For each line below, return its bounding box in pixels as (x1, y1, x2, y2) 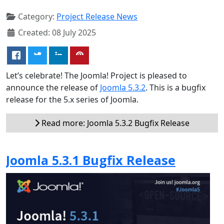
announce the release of (6, 82, 100, 93)
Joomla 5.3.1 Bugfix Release (6, 151, 175, 169)
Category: (16, 11, 56, 22)
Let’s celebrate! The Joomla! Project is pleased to (6, 70, 187, 81)
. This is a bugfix (145, 82, 205, 93)
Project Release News (56, 11, 137, 22)
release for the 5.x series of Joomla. (6, 94, 138, 105)
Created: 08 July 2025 (18, 27, 96, 38)
